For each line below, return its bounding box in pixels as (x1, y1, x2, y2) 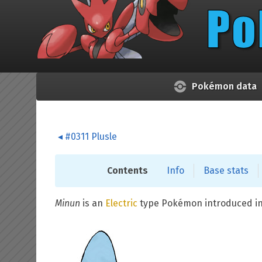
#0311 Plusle (65, 131, 117, 142)
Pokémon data (191, 81, 257, 92)
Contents (107, 165, 148, 176)
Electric (105, 198, 137, 209)
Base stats (204, 165, 249, 176)
